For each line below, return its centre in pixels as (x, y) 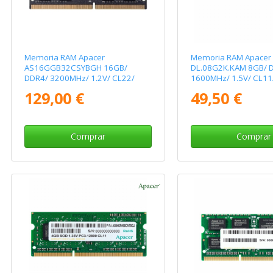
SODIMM (41, 89)
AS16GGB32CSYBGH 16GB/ (76, 68)
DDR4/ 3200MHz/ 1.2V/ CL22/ (80, 78)
